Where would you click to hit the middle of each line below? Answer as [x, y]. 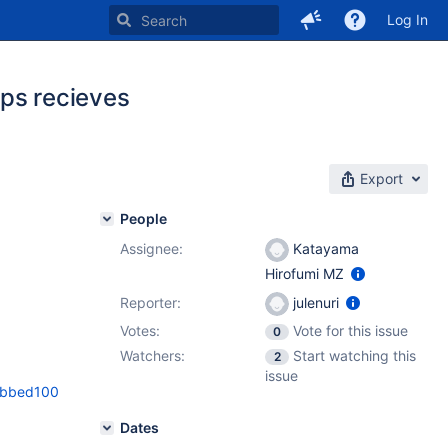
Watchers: [152, 355]
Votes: [140, 330]
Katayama [324, 248]
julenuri [316, 302]
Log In [407, 19]
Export [381, 178]
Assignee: [151, 248]
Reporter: [150, 302]
